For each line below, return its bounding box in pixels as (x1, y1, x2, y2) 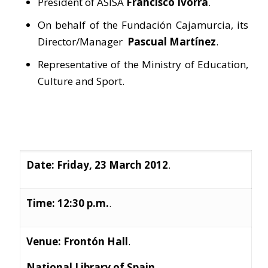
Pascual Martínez (125, 35, 216, 48)
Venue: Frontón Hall (26, 234, 128, 248)
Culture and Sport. (38, 74, 124, 88)
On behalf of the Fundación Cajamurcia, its (38, 18, 248, 32)
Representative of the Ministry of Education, (38, 57, 248, 71)
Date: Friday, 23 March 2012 (26, 158, 168, 172)
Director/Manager (38, 35, 125, 48)
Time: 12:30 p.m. (26, 196, 109, 210)
